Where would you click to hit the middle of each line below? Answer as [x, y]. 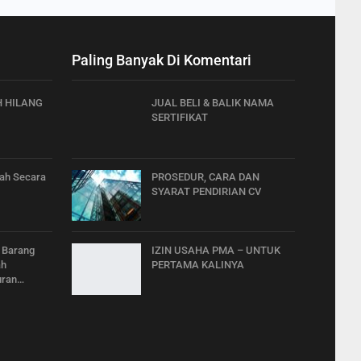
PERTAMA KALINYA [198, 265]
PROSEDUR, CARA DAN [205, 176]
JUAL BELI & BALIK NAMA [213, 103]
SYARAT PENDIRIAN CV [206, 191]
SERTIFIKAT [180, 117]
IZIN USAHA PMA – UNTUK [216, 251]
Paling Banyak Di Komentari [162, 60]
